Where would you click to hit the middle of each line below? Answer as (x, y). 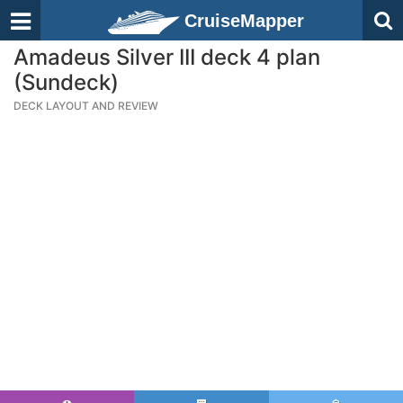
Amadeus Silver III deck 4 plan (167, 57)
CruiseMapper (244, 21)
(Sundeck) (66, 82)
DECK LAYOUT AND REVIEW (86, 106)
